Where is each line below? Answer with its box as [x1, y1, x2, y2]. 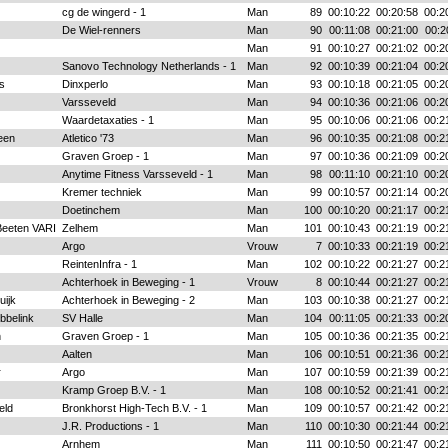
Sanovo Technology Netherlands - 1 [61, 60, 236, 72]
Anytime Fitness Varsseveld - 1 [61, 168, 213, 180]
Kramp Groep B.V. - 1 [61, 384, 166, 396]
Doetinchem [61, 204, 120, 216]
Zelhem [61, 222, 98, 234]
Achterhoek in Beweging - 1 [61, 276, 195, 288]
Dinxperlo [61, 78, 108, 90]
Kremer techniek [61, 186, 142, 198]
